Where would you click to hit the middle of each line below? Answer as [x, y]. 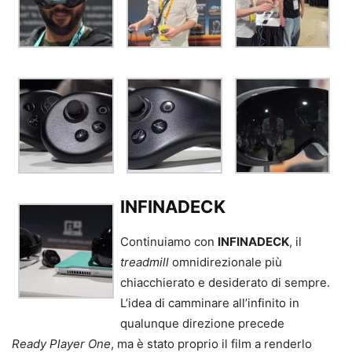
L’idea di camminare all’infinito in [209, 302]
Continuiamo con [169, 241]
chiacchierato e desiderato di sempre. [225, 282]
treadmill [144, 262]
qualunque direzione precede [202, 323]
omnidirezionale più [225, 262]
